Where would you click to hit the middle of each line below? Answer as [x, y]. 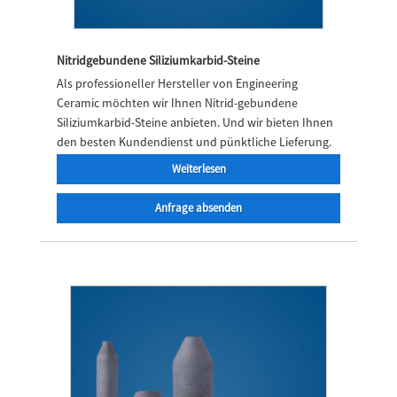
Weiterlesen [198, 168]
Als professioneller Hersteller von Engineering [177, 83]
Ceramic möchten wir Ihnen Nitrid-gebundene [177, 102]
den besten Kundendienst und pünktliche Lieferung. [194, 141]
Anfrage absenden [198, 207]
